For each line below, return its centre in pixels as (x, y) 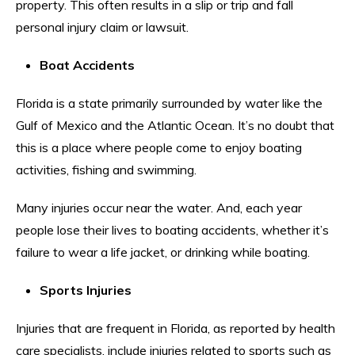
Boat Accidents (87, 65)
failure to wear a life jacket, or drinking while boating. (163, 252)
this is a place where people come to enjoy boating (159, 147)
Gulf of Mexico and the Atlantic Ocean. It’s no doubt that (175, 125)
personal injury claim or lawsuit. (102, 27)
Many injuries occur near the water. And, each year (159, 207)
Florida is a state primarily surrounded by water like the (169, 103)
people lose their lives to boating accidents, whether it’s (172, 229)
